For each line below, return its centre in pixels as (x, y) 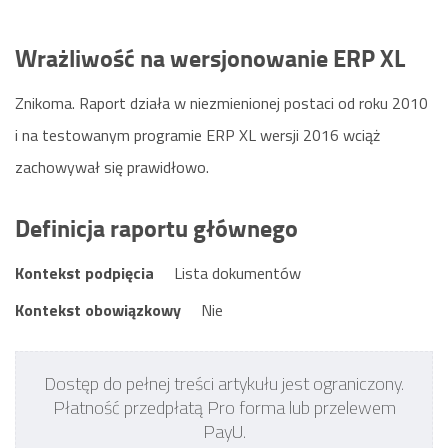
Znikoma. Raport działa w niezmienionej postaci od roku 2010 (221, 102)
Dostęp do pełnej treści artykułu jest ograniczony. (224, 383)
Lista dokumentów (237, 272)
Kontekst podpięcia (84, 272)
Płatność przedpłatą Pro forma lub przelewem (224, 407)
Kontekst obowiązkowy (98, 309)
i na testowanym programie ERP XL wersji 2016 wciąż (197, 134)
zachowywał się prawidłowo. (112, 166)
